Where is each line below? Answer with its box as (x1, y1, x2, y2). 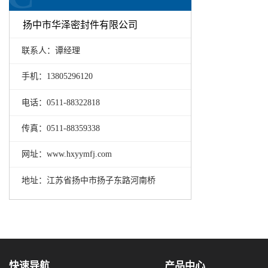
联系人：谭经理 (21, 45, 80, 55)
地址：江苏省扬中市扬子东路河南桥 (21, 175, 156, 185)
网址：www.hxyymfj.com (21, 150, 112, 159)
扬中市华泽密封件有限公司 (23, 19, 138, 30)
